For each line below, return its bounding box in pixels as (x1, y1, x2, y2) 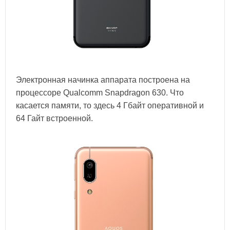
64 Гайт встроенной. (16, 113, 93, 123)
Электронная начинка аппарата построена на (16, 75, 190, 84)
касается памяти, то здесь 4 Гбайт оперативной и (16, 101, 204, 110)
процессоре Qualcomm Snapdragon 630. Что (16, 88, 184, 97)
